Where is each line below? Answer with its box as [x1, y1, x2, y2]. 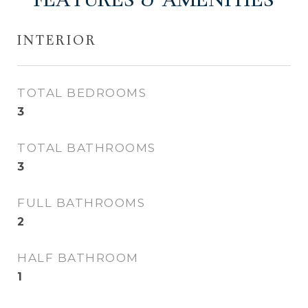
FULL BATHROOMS [17, 196, 145, 210]
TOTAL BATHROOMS [17, 141, 156, 155]
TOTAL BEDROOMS [17, 86, 146, 100]
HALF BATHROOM [17, 251, 139, 265]
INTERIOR [17, 34, 97, 49]
